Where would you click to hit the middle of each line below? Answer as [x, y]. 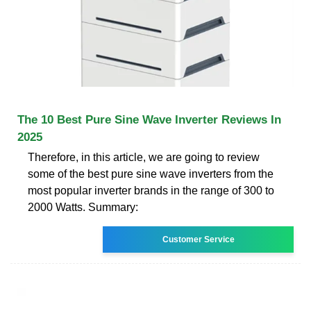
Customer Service [198, 239]
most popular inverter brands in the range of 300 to [151, 190]
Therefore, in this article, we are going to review [144, 157]
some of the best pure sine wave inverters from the [151, 174]
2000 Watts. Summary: [83, 207]
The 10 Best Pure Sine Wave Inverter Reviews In [149, 119]
